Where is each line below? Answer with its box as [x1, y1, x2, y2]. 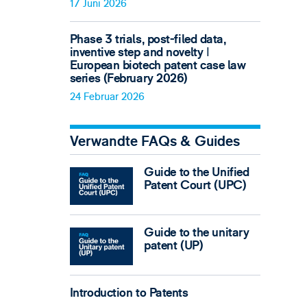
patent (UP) [144, 237, 204, 254]
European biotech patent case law [69, 57, 246, 73]
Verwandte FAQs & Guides [69, 132, 240, 151]
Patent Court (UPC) [144, 177, 247, 193]
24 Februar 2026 [69, 90, 145, 103]
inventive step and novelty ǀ [69, 44, 210, 60]
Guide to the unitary [144, 224, 249, 241]
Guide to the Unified [144, 164, 249, 180]
